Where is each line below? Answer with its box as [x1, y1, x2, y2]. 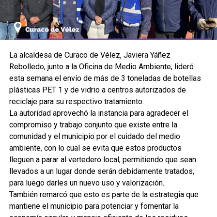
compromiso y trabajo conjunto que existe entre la [9, 120, 177, 130]
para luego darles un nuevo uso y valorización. [9, 178, 164, 188]
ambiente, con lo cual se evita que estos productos [9, 143, 182, 153]
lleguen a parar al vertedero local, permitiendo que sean [9, 155, 196, 165]
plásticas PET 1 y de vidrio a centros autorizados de [9, 85, 186, 95]
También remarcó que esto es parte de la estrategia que [9, 190, 199, 200]
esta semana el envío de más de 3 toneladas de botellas [9, 74, 201, 83]
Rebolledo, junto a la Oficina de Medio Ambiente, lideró [9, 62, 194, 72]
